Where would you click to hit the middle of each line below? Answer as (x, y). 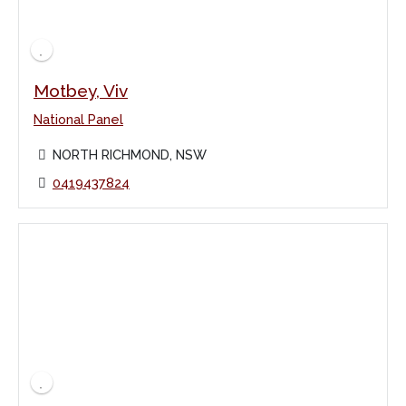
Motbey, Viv (81, 90)
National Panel (78, 119)
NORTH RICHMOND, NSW (129, 154)
